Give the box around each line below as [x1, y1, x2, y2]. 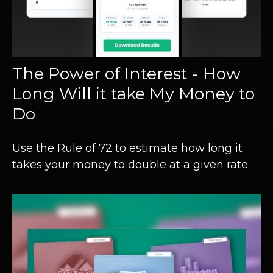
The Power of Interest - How [12, 63, 241, 84]
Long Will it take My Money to [12, 83, 255, 104]
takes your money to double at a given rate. [12, 158, 250, 172]
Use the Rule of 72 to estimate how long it [12, 141, 243, 155]
